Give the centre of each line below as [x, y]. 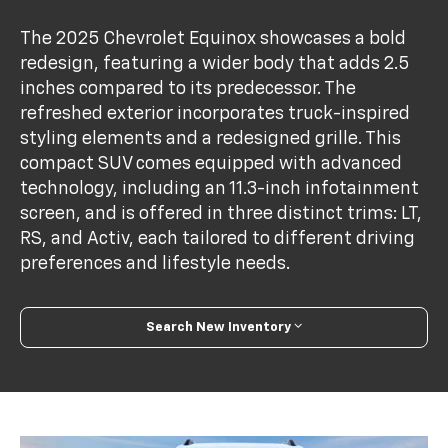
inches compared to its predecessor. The [188, 88]
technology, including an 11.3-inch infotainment [220, 188]
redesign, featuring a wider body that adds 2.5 [215, 63]
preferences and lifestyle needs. [155, 263]
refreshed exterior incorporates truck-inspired [215, 113]
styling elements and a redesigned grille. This [211, 138]
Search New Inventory [218, 327]
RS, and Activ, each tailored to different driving [218, 238]
